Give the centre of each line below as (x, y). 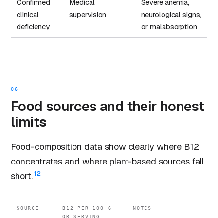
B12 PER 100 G (87, 208)
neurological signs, (171, 14)
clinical (28, 14)
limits (29, 121)
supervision (88, 14)
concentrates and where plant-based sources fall (107, 161)
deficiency (33, 26)
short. (22, 176)
